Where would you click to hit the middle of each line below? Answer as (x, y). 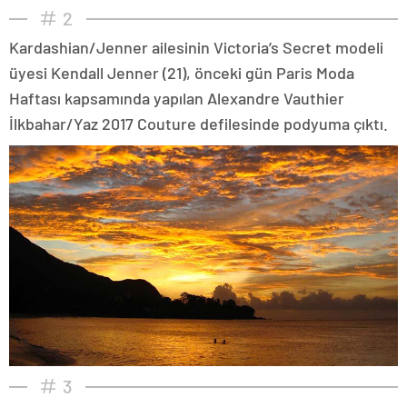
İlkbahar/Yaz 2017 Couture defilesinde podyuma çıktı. (199, 123)
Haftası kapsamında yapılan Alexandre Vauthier (177, 98)
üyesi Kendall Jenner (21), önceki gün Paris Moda (182, 72)
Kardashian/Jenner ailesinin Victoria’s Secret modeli (196, 47)
